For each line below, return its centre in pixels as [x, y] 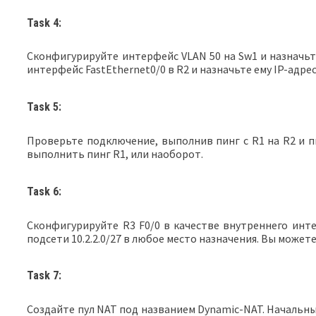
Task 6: [44, 191]
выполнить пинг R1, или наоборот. [115, 153]
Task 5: [44, 107]
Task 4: [44, 23]
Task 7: [44, 276]
